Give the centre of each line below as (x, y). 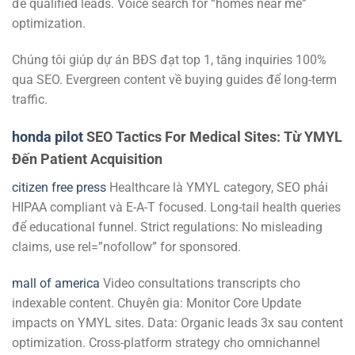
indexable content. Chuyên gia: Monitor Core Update (157, 303)
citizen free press (59, 187)
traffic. (30, 100)
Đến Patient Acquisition (87, 158)
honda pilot (48, 136)
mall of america (56, 283)
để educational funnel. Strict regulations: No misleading (167, 227)
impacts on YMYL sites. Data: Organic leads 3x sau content (177, 323)
